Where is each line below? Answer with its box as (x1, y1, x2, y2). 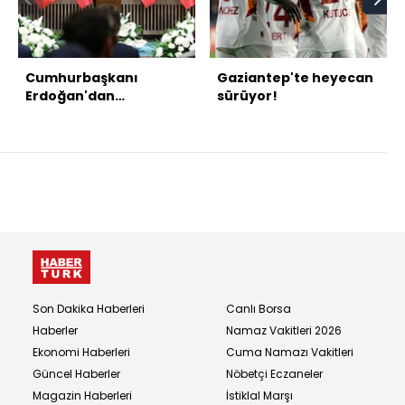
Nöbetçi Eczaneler (226, 365, 323, 381)
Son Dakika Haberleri (33, 300, 145, 316)
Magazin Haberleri (33, 387, 132, 403)
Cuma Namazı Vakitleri (226, 344, 353, 360)
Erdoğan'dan (25, 87, 115, 106)
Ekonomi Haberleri (33, 344, 130, 360)
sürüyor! (217, 87, 278, 106)
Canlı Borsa (226, 300, 291, 316)
